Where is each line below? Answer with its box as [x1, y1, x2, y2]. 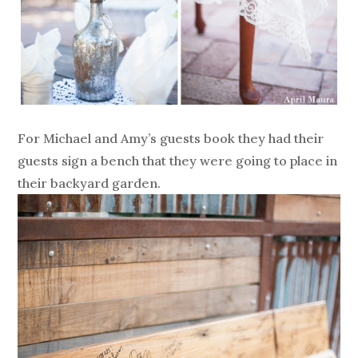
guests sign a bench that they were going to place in [18, 153, 338, 169]
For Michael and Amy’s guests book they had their [18, 130, 324, 147]
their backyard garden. [18, 175, 161, 192]
